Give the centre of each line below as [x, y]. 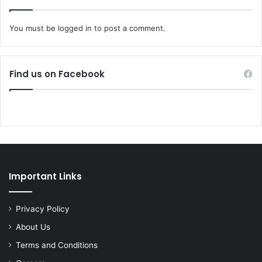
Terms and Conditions [57, 245]
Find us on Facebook [57, 74]
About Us [33, 227]
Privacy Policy [43, 208]
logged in [75, 28]
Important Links [45, 176]
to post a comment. [129, 28]
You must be [34, 28]
